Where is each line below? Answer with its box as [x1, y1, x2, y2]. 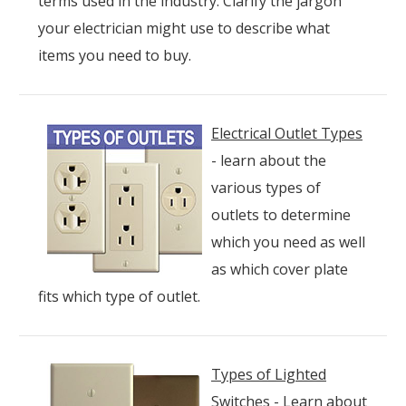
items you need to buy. [38, 44, 191, 65]
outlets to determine [211, 204, 351, 225]
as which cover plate [211, 258, 348, 279]
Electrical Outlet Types [211, 122, 362, 143]
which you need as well [211, 231, 365, 252]
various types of [211, 177, 321, 198]
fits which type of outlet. [38, 285, 200, 306]
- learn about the [211, 150, 326, 170]
